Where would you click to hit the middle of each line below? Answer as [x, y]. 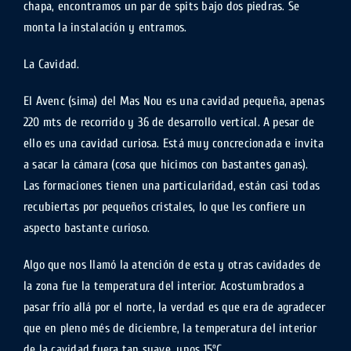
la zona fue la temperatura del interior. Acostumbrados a [164, 286]
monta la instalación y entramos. [105, 27]
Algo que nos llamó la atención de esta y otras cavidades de [172, 265]
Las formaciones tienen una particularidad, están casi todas [172, 186]
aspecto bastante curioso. [86, 228]
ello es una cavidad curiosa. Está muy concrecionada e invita [174, 143]
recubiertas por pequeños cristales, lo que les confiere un [164, 207]
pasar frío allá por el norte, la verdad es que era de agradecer [174, 307]
